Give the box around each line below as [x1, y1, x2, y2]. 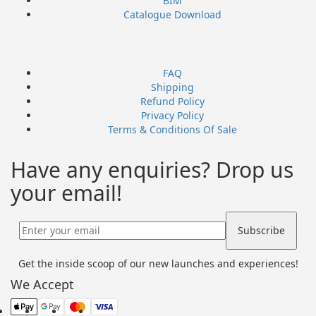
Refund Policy [140, 94, 205, 108]
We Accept [11, 275, 74, 293]
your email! [11, 178, 122, 207]
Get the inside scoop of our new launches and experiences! [18, 256, 298, 270]
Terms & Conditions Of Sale [107, 122, 237, 136]
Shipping [150, 80, 194, 94]
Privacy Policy [140, 108, 204, 122]
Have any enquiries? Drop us [11, 154, 293, 184]
